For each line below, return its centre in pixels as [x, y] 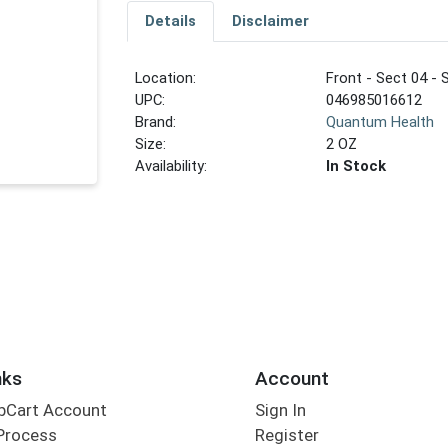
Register [286, 435]
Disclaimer [270, 21]
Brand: [156, 122]
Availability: [171, 166]
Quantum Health [380, 122]
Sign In [280, 410]
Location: [166, 78]
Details [170, 21]
